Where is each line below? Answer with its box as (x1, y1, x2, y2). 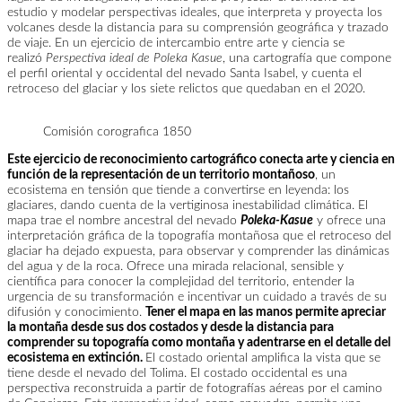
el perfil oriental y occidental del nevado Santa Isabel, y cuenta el (7, 67, 362, 80)
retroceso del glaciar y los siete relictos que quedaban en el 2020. (7, 83, 365, 95)
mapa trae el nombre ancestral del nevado (7, 214, 240, 227)
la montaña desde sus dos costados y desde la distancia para (7, 321, 334, 334)
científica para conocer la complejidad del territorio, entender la (7, 275, 354, 288)
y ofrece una (313, 214, 386, 227)
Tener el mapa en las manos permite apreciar (145, 306, 386, 319)
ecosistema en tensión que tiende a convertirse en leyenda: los (7, 184, 349, 197)
